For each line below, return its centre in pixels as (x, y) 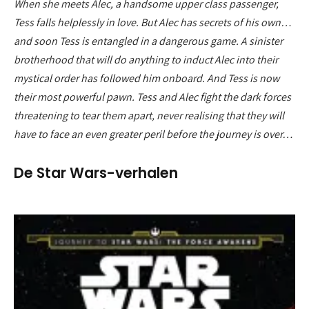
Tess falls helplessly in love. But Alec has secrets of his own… (153, 23)
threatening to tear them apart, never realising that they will (149, 116)
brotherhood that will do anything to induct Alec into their (146, 60)
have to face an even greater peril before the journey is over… (154, 134)
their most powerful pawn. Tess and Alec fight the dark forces (152, 97)
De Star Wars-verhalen (96, 172)
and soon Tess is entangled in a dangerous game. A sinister (148, 41)
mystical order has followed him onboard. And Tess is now (147, 79)
